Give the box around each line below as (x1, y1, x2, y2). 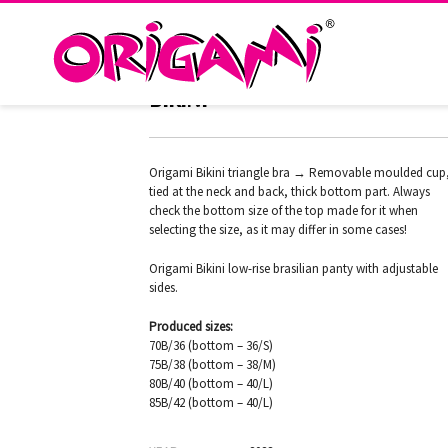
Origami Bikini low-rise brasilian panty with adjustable (149, 260, 439, 277)
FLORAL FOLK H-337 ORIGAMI (149, 51, 432, 94)
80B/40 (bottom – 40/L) (149, 375, 274, 392)
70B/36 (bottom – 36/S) (149, 337, 274, 354)
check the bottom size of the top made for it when (149, 202, 419, 219)
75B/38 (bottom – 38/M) (149, 356, 277, 373)
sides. (149, 279, 179, 296)
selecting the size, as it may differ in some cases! (149, 221, 408, 238)
